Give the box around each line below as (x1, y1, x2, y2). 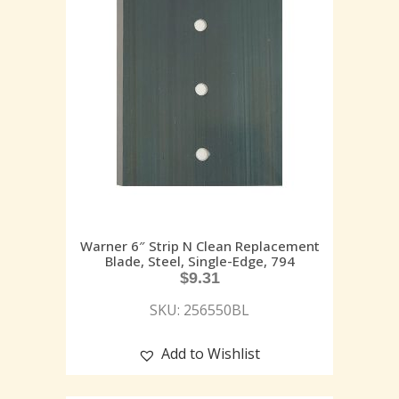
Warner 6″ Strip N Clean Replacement (79, 237, 320, 256)
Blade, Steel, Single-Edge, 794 (104, 252, 295, 271)
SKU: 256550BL (150, 300, 249, 321)
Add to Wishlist (161, 344, 260, 364)
